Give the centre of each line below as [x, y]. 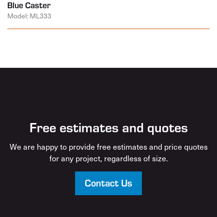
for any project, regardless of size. [108, 158]
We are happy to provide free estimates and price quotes [108, 146]
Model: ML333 [29, 15]
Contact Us [108, 182]
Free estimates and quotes [108, 126]
